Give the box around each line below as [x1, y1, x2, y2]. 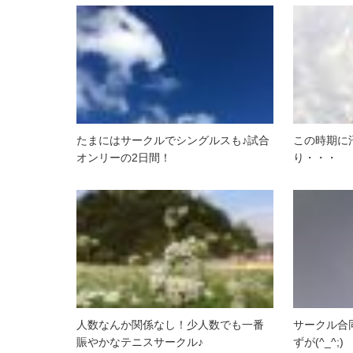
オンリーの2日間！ [76, 151, 171, 164]
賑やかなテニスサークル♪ [76, 336, 203, 348]
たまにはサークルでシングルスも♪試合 [76, 134, 269, 147]
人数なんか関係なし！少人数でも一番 [76, 318, 264, 331]
